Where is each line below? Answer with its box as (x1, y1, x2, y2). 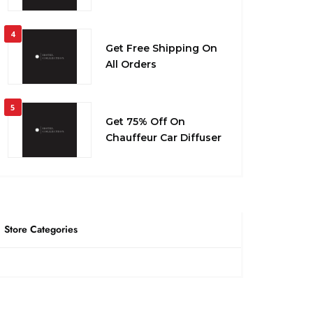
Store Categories (3, 222, 78, 237)
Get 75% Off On (105, 115, 185, 129)
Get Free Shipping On (105, 42, 217, 55)
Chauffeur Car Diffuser (105, 131, 221, 145)
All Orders (105, 58, 156, 71)
